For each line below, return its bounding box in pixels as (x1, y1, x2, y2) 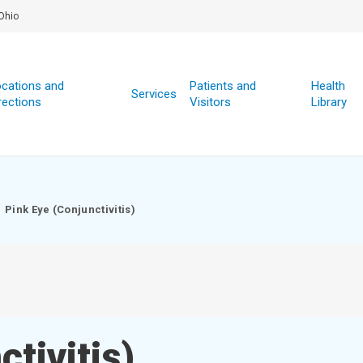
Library (310, 95, 347, 109)
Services (130, 87, 177, 101)
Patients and (189, 79, 256, 93)
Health (310, 79, 345, 93)
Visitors (189, 95, 231, 109)
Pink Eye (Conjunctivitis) (4, 203, 136, 216)
